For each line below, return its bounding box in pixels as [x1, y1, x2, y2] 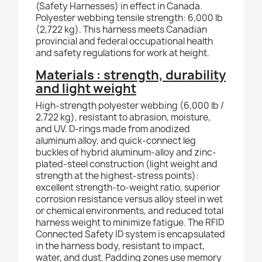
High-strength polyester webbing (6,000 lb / [36, 99, 224, 112]
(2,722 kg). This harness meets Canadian [36, 23, 207, 36]
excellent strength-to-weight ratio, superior [36, 181, 220, 194]
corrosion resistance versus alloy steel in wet [36, 193, 223, 206]
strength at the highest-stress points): [36, 170, 199, 182]
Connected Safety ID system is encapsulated [36, 228, 225, 241]
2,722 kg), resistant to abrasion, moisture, [36, 111, 211, 124]
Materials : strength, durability [36, 67, 226, 84]
